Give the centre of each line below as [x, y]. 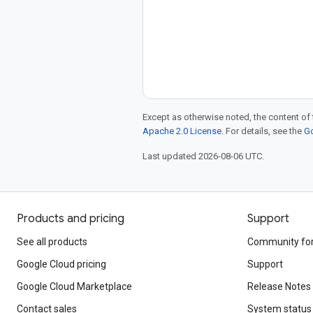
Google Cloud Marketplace [74, 286]
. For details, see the [263, 131]
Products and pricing [71, 219]
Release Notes [279, 286]
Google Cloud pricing [61, 264]
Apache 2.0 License [182, 131]
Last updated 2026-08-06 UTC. [203, 156]
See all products [52, 242]
